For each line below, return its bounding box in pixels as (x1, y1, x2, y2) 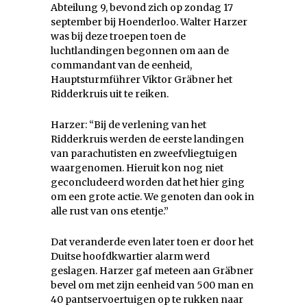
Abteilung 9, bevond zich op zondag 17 (51, 1, 233, 14)
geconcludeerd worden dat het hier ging (51, 176, 245, 189)
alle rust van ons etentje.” (51, 205, 169, 218)
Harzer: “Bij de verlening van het (51, 119, 206, 132)
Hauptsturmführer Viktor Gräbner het (51, 73, 232, 86)
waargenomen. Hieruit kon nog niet (51, 162, 223, 175)
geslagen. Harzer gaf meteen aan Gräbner (51, 265, 254, 278)
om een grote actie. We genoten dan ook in (51, 191, 254, 204)
